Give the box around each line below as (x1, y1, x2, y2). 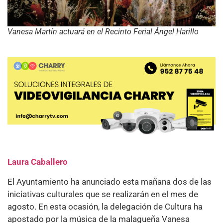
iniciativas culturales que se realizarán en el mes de (7, 189, 198, 199)
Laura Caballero (7, 157, 68, 167)
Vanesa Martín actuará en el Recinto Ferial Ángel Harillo (7, 27, 199, 36)
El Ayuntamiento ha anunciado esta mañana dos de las (7, 176, 212, 187)
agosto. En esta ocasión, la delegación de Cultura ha (7, 201, 203, 212)
